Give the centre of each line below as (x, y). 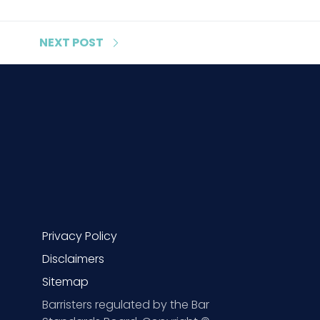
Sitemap (65, 281)
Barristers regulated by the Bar (126, 304)
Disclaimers (73, 259)
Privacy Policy (80, 236)
